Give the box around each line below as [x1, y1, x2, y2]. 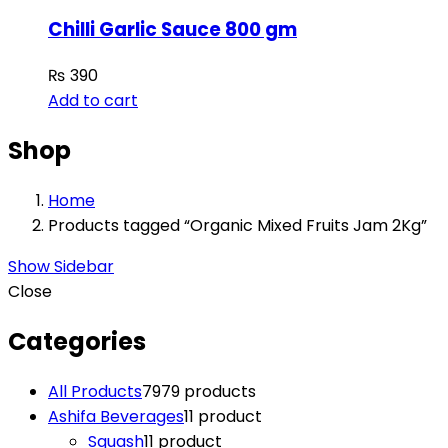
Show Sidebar [8, 254, 114, 278]
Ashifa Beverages [48, 404, 184, 428]
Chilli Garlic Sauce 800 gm [48, 16, 297, 44]
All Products [48, 379, 142, 403]
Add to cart [48, 89, 138, 113]
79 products [161, 379, 256, 403]
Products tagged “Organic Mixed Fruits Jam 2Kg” [48, 213, 427, 237]
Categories [8, 324, 146, 358]
